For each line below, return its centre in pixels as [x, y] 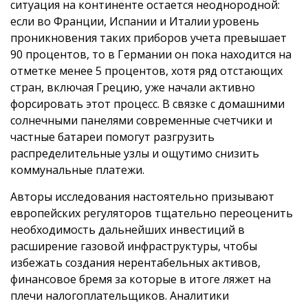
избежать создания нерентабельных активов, [135, 263]
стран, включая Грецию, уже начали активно [133, 88]
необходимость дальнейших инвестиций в [128, 230]
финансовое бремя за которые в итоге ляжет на [141, 279]
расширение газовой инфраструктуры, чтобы [134, 246]
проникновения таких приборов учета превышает [148, 38]
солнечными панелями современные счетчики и [141, 121]
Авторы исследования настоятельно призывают [142, 197]
